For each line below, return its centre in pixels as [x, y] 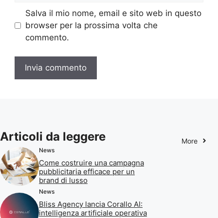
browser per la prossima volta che [91, 26]
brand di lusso [63, 180]
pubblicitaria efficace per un [87, 171]
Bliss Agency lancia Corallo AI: [91, 204]
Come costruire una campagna [91, 163]
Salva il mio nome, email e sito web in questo [113, 13]
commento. [47, 38]
